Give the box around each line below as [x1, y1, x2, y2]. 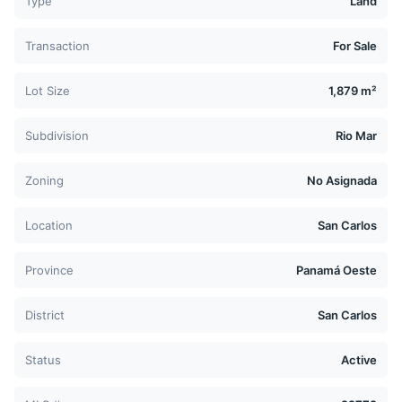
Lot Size [25, 83, 70, 99]
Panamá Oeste [296, 263, 377, 278]
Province [25, 263, 74, 278]
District [25, 308, 65, 323]
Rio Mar [336, 128, 377, 144]
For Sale [333, 39, 377, 54]
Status [25, 353, 61, 368]
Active [341, 353, 377, 368]
